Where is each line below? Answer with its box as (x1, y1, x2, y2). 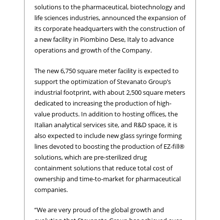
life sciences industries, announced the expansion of (34, 13, 186, 23)
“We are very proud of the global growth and (34, 205, 164, 215)
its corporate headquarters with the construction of (34, 24, 185, 33)
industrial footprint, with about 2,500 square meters (34, 87, 185, 97)
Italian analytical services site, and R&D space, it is (34, 120, 177, 129)
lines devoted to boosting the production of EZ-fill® (34, 141, 185, 151)
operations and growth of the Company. (34, 46, 152, 55)
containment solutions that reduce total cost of (34, 163, 172, 172)
